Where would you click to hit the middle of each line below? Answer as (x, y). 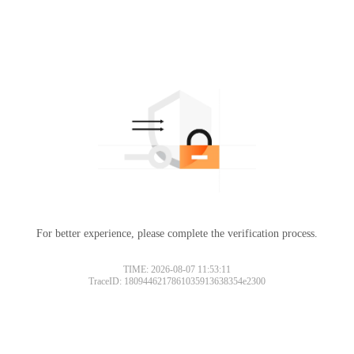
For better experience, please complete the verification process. (177, 233)
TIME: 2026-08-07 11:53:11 (177, 269)
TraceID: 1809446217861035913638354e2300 (177, 281)
